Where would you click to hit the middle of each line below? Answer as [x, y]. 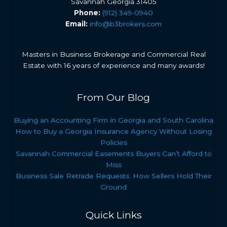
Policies [113, 142]
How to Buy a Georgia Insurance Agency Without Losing [113, 131]
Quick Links [113, 215]
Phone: [87, 12]
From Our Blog [113, 98]
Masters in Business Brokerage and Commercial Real [113, 54]
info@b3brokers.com [126, 24]
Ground [113, 187]
